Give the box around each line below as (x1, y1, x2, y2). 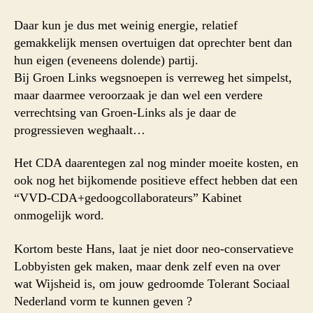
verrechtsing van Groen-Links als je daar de (14, 105, 236, 119)
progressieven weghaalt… (14, 122, 145, 137)
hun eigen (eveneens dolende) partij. (14, 52, 198, 67)
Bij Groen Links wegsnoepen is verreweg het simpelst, (14, 70, 292, 85)
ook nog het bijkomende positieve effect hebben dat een (14, 173, 298, 188)
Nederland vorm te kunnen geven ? (14, 293, 192, 308)
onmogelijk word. (14, 208, 104, 223)
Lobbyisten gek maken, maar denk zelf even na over (14, 259, 280, 273)
